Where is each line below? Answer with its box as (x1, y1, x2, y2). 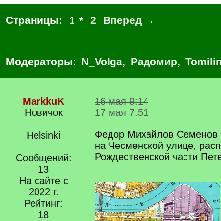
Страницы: (6, 14, 65, 26)
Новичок (24, 107, 63, 118)
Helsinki (27, 130, 60, 141)
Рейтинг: (24, 198, 63, 209)
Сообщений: (15, 152, 72, 163)
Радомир (131, 56, 177, 67)
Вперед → (103, 14, 155, 26)
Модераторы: (6, 56, 79, 67)
